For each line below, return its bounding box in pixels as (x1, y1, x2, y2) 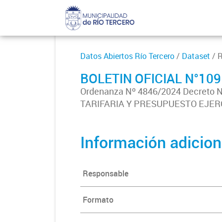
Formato (83, 194, 113, 205)
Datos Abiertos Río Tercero (80, 51, 174, 61)
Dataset (182, 51, 210, 61)
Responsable (83, 168, 128, 179)
